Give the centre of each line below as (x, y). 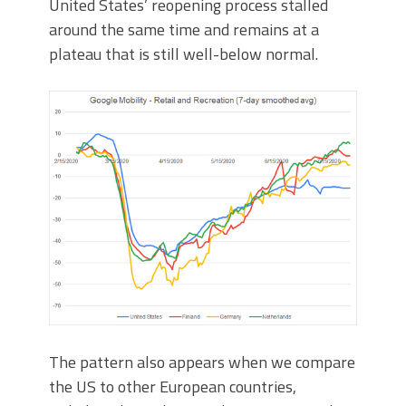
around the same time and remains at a (184, 30)
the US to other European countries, (173, 387)
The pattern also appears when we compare (202, 362)
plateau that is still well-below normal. (184, 54)
